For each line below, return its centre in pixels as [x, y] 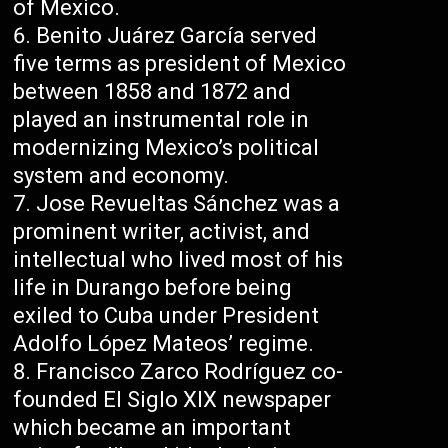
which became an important [152, 428]
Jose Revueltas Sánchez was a [188, 204]
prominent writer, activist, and [162, 232]
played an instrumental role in [161, 120]
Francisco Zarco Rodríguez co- [190, 372]
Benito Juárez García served [177, 36]
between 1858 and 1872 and [152, 92]
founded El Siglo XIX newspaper [172, 400]
